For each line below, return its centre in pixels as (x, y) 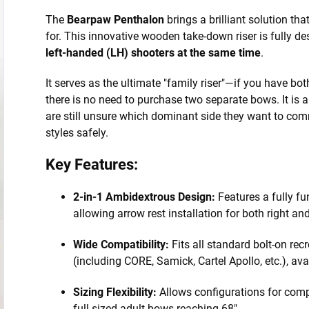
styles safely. (77, 132)
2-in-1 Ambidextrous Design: (144, 197)
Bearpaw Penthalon (116, 19)
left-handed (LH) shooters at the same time (153, 52)
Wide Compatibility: (121, 244)
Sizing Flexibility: (115, 292)
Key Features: (92, 164)
